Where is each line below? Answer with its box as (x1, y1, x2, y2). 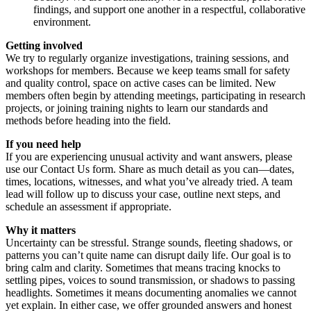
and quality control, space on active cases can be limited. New (6, 76, 276, 89)
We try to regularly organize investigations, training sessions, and (6, 51, 289, 64)
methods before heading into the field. (6, 114, 171, 126)
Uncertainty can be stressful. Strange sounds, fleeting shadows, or (6, 236, 292, 249)
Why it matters (6, 224, 76, 236)
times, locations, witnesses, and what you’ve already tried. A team (6, 175, 292, 187)
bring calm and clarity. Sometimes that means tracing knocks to (6, 261, 280, 274)
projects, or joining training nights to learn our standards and (6, 101, 268, 114)
